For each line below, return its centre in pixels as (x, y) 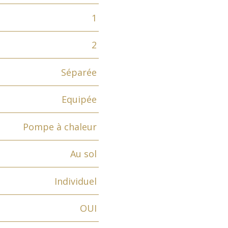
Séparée (79, 72)
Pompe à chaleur (60, 126)
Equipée (79, 99)
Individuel (75, 181)
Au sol (83, 154)
